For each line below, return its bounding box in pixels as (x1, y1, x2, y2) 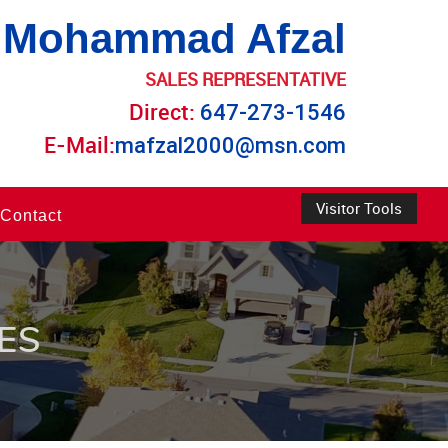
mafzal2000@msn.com (115, 133, 346, 158)
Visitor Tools (316, 198, 402, 218)
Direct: (129, 97, 200, 126)
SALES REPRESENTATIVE (145, 67, 346, 91)
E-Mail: (44, 130, 115, 159)
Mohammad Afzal (3, 15, 346, 62)
